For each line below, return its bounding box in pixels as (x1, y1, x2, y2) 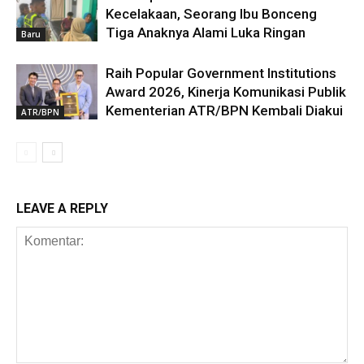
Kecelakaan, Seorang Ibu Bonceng (106, 5, 317, 22)
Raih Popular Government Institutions (106, 64, 336, 81)
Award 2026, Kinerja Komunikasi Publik (106, 83, 346, 100)
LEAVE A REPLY (16, 200, 108, 216)
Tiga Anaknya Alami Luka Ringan (106, 24, 305, 41)
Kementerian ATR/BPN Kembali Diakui (106, 102, 343, 119)
